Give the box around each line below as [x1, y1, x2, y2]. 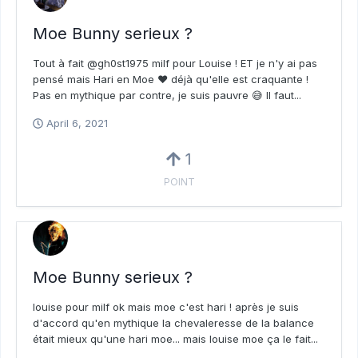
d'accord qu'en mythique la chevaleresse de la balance [33, 316, 314, 329]
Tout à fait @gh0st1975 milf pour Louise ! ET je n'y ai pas [33, 57, 317, 70]
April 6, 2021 [46, 117, 108, 130]
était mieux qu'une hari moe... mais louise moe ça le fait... [33, 332, 318, 345]
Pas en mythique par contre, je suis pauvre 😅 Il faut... [33, 89, 301, 102]
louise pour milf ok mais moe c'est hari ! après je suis [33, 300, 299, 313]
